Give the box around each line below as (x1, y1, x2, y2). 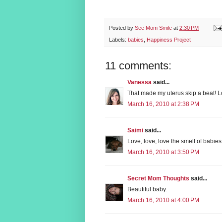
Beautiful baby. (127, 185, 167, 193)
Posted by (109, 24, 135, 31)
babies (128, 36, 144, 43)
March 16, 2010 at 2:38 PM (127, 100, 199, 108)
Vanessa (127, 78, 152, 86)
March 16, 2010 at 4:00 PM (127, 196, 199, 204)
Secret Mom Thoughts (127, 174, 189, 182)
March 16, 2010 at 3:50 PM (127, 148, 199, 156)
